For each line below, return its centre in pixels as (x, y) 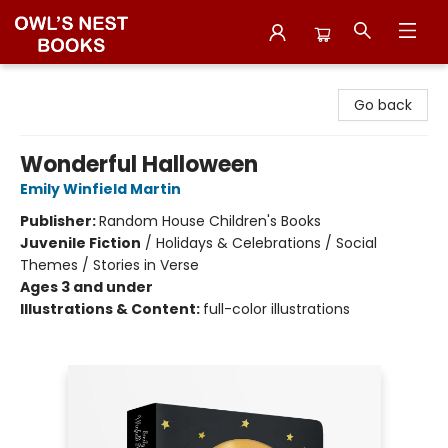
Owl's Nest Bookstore (87, 83)
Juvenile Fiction (80, 243)
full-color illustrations (276, 309)
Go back (383, 105)
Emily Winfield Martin (100, 189)
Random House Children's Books (210, 221)
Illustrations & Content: (111, 309)
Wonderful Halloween (139, 164)
